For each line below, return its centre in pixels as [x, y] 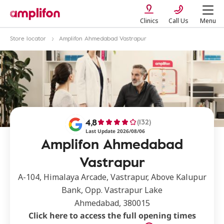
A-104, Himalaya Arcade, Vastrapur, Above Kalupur [112, 177]
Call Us [178, 21]
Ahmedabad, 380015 [112, 203]
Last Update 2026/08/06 [115, 131]
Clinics [149, 21]
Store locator [28, 38]
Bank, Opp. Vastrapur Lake [112, 190]
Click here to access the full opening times [112, 215]
